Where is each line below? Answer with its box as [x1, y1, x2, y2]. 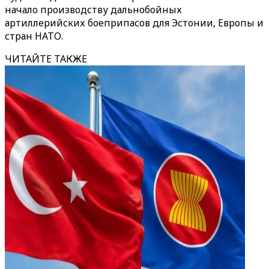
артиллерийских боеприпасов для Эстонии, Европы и [5, 16, 264, 29]
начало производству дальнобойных [5, 3, 182, 16]
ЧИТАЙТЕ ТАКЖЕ [5, 52, 87, 65]
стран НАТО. [5, 29, 63, 43]
